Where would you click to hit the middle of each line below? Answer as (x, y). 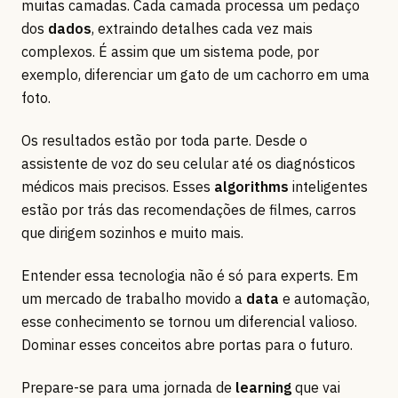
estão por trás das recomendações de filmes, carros (189, 210)
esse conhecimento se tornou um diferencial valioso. (189, 322)
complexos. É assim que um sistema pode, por (170, 52)
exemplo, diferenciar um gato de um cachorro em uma (195, 75)
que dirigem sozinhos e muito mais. (132, 233)
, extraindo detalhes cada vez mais (202, 29)
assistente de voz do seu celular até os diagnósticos (188, 164)
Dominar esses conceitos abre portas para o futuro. (187, 345)
